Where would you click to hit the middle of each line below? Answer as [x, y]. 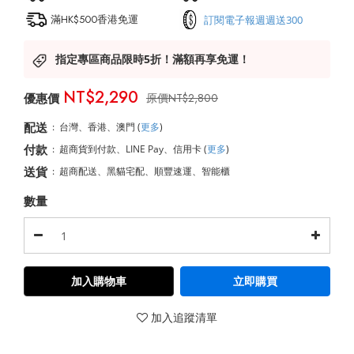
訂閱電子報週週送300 [253, 19]
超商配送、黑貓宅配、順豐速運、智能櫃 [145, 171]
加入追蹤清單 [184, 317]
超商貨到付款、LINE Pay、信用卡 [132, 149]
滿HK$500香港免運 [94, 19]
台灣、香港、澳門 [98, 127]
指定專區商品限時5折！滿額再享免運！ [153, 59]
